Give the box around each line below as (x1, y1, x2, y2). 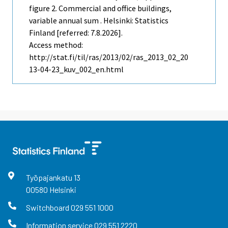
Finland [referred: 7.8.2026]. (29, 27, 123, 38)
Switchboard (25, 203, 71, 213)
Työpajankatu (25, 172, 74, 182)
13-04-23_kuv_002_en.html (29, 64, 124, 74)
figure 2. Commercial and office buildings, (29, 3, 172, 13)
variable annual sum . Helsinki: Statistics (29, 15, 168, 25)
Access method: (29, 39, 83, 50)
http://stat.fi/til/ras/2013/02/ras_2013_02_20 (29, 51, 188, 62)
